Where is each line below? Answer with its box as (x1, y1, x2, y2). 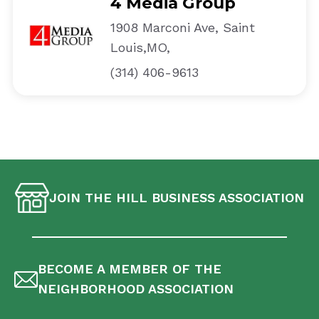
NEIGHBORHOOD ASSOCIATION (38, 281, 234, 297)
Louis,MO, (110, 39, 170, 55)
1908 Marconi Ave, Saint (110, 19, 255, 35)
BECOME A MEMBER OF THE (38, 261, 222, 277)
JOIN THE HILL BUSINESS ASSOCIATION (49, 190, 304, 206)
